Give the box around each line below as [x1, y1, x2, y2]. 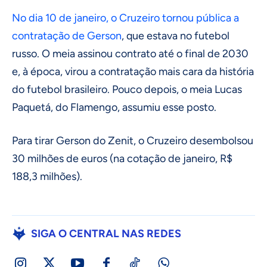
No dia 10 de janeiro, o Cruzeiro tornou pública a [12, 11, 239, 25]
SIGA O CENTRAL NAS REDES [31, 227, 181, 241]
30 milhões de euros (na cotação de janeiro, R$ [12, 152, 232, 166]
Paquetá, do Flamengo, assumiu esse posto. [12, 101, 216, 114]
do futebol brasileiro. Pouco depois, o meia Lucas [12, 83, 242, 97]
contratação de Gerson [12, 29, 122, 43]
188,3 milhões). [12, 170, 82, 184]
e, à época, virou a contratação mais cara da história [12, 65, 254, 79]
